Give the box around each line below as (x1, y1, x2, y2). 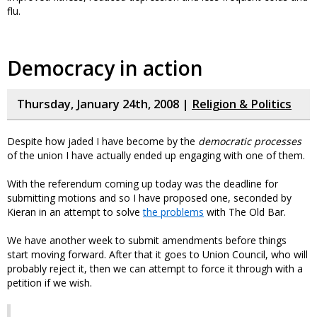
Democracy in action (7, 54, 203, 81)
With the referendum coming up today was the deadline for (7, 177, 278, 190)
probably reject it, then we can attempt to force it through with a (7, 262, 303, 275)
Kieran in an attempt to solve (7, 205, 143, 219)
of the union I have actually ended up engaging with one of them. (7, 149, 305, 162)
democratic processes (198, 134, 301, 148)
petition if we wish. (7, 276, 92, 289)
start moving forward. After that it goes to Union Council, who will (7, 248, 308, 261)
